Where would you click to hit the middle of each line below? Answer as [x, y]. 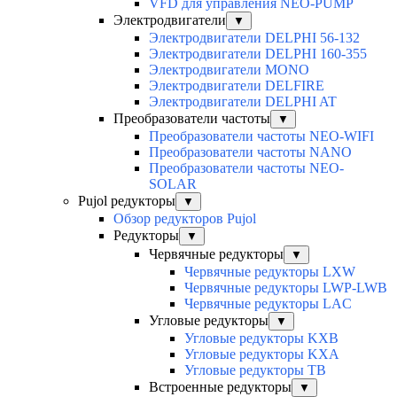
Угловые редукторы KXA [262, 354]
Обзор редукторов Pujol [185, 219]
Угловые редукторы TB [255, 370]
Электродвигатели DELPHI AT [243, 102]
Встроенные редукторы [220, 387]
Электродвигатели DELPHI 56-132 [254, 38]
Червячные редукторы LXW [270, 272]
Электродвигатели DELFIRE [237, 86]
